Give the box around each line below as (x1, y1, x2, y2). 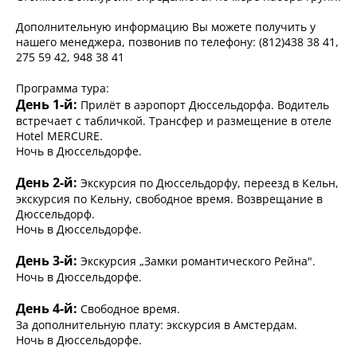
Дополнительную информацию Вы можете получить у (16, 19, 316, 35)
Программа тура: (16, 80, 109, 96)
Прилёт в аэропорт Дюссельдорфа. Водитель (77, 97, 329, 113)
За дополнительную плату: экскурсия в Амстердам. (16, 317, 297, 333)
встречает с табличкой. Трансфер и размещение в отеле (16, 113, 331, 129)
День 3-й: (16, 252, 77, 270)
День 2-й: (16, 174, 77, 192)
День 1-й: (16, 96, 77, 114)
